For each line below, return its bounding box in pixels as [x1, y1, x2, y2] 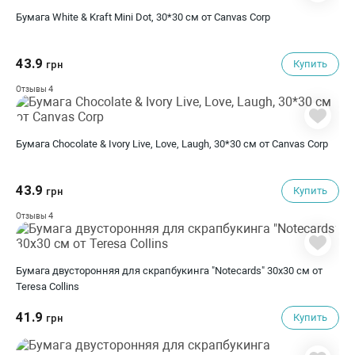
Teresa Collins [16, 281, 79, 292]
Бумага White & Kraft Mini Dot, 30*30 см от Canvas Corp [16, 11, 270, 23]
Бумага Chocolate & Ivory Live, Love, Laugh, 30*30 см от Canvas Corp [16, 138, 328, 150]
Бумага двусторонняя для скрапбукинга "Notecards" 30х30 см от [16, 265, 323, 277]
